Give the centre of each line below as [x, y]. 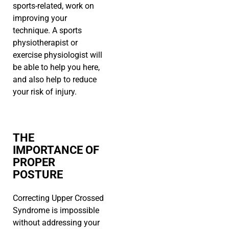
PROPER [34, 163]
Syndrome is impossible [56, 211]
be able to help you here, [56, 67]
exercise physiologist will [58, 55]
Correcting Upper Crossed [58, 198]
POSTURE [38, 175]
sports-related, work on [53, 6]
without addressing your [56, 223]
